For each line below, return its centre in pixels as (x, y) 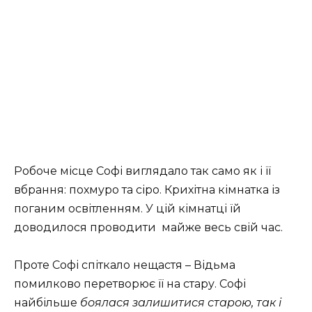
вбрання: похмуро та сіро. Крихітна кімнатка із (147, 190)
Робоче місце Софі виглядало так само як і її (142, 171)
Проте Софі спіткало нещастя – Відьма (125, 265)
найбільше (46, 303)
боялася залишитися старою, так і (179, 303)
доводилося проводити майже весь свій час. (148, 228)
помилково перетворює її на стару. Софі (130, 284)
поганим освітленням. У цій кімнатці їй (127, 209)
